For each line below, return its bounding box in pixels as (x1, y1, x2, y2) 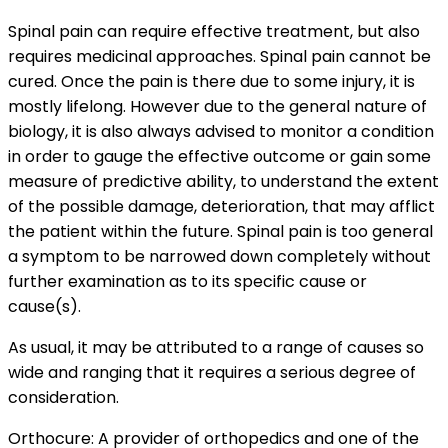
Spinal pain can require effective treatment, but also (8, 20, 420, 44)
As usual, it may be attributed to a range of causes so (8, 336, 424, 360)
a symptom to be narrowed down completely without (8, 245, 431, 269)
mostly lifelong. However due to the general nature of (8, 95, 427, 119)
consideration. (8, 386, 123, 410)
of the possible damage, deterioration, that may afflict (8, 195, 435, 219)
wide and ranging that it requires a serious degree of (8, 361, 416, 385)
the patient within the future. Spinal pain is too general (8, 220, 433, 244)
